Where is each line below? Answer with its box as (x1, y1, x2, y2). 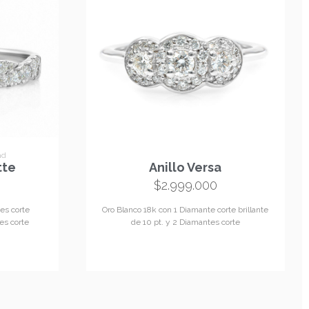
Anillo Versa (149, 160, 222, 175)
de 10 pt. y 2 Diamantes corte (130, 217, 240, 228)
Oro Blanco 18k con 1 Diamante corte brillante (102, 205, 269, 215)
